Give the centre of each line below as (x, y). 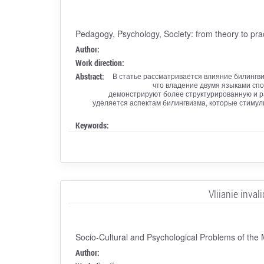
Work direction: (100, 62)
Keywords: (92, 125)
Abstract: (90, 76)
